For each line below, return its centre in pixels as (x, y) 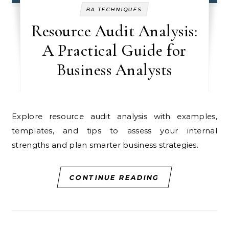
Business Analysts (114, 70)
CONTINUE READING (114, 177)
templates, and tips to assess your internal (114, 131)
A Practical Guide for (114, 50)
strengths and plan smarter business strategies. (105, 145)
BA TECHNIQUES (114, 9)
